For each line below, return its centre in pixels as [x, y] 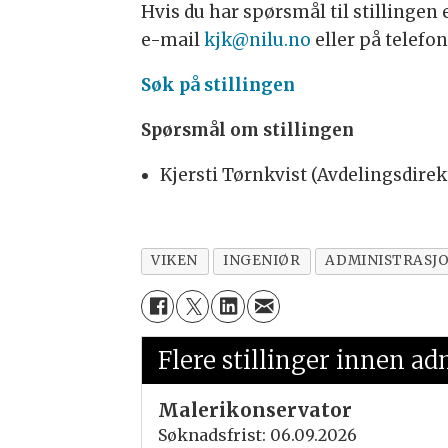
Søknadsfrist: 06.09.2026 [257, 434]
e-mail [172, 39]
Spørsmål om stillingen [247, 129]
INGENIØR [262, 261]
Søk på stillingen [217, 84]
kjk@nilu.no [257, 39]
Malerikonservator [254, 409]
